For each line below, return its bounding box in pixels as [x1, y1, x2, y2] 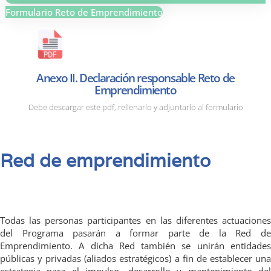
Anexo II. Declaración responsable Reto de [36, 70, 235, 87]
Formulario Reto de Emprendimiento [5, 6, 163, 19]
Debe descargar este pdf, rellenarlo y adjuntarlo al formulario [28, 102, 243, 113]
